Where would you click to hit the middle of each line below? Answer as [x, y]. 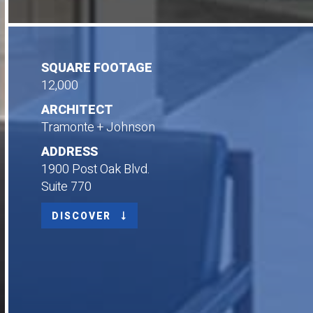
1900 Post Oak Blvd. [96, 170]
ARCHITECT [78, 110]
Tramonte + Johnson [99, 128]
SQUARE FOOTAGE [97, 68]
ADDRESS [70, 152]
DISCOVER [84, 217]
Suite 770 [67, 187]
